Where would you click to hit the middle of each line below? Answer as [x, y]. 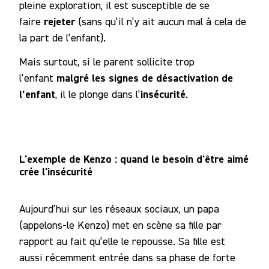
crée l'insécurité [56, 172]
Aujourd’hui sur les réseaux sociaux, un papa [119, 209]
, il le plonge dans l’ [98, 94]
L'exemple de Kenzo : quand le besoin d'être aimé [134, 159]
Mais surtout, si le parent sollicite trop [107, 62]
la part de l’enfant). [62, 37]
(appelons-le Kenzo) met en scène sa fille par [120, 225]
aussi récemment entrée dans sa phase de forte [127, 258]
